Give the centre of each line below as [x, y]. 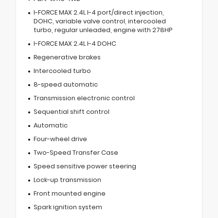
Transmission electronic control [84, 98]
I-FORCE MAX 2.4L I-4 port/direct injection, [99, 12]
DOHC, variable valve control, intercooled [100, 21]
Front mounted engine [69, 193]
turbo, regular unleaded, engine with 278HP [103, 30]
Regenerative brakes [67, 57]
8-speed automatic [65, 84]
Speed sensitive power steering [85, 166]
